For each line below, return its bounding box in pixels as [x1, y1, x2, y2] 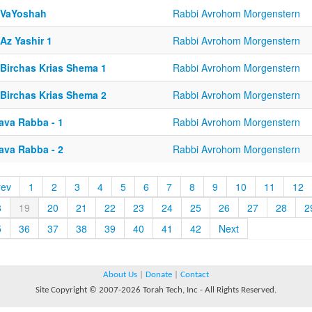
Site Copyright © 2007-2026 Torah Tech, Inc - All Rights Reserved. [36, 286, 276, 295]
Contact [180, 270, 209, 279]
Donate [146, 270, 172, 279]
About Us [103, 270, 137, 279]
